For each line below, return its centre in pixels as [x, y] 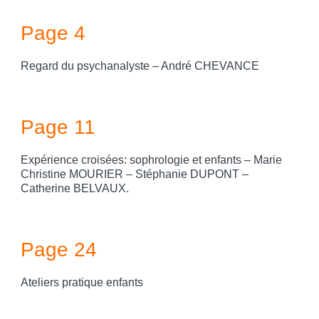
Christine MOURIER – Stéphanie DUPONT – [135, 174]
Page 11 [58, 127]
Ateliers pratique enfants [82, 283]
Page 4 [53, 33]
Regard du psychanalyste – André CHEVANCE [140, 66]
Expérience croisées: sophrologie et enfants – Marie [151, 160]
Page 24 [59, 249]
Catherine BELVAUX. [75, 189]
